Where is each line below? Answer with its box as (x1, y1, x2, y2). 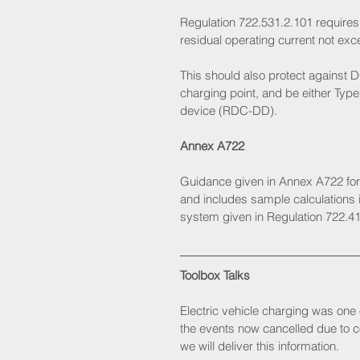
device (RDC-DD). (180, 103, 280, 119)
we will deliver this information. (180, 338, 342, 354)
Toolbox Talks (180, 268, 250, 284)
